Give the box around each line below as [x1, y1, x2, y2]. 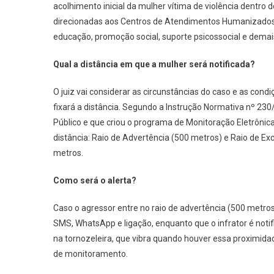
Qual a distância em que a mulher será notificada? [53, 59, 255, 69]
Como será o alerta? [53, 176, 136, 185]
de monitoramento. [53, 249, 128, 259]
